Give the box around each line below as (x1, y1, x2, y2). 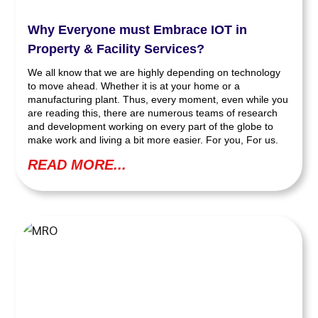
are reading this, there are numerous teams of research (28, 107, 278, 119)
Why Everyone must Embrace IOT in (28, 23, 248, 38)
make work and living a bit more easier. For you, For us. (28, 134, 279, 146)
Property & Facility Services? (28, 42, 205, 57)
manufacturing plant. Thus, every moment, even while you (28, 94, 289, 106)
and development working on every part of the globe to (28, 121, 274, 133)
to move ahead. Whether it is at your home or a (28, 80, 241, 92)
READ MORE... (28, 157, 127, 173)
